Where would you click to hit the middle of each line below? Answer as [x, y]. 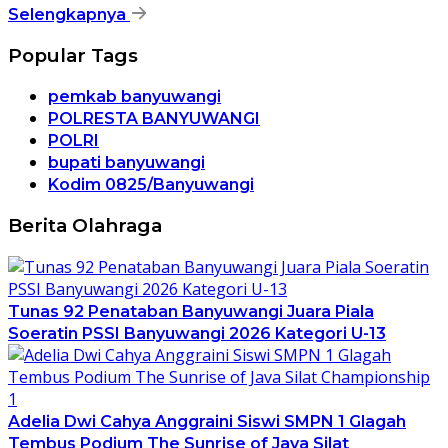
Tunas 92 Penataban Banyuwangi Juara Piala [191, 311]
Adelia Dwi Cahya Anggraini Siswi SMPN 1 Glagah [207, 421]
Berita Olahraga [85, 226]
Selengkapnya [69, 14]
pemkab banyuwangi [134, 97]
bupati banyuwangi [126, 163]
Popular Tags [73, 55]
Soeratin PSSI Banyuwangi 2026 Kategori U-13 [197, 333]
